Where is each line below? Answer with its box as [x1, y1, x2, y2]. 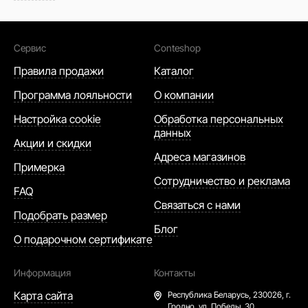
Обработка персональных [154, 112, 283, 126]
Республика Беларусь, [168, 289, 253, 300]
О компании [154, 88, 214, 102]
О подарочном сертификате [14, 232, 153, 247]
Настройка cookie [14, 112, 101, 126]
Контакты [154, 267, 195, 279]
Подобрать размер [14, 208, 107, 223]
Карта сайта [14, 289, 73, 303]
